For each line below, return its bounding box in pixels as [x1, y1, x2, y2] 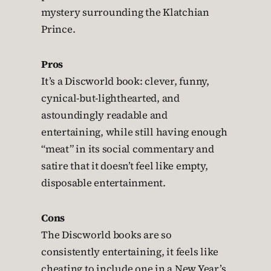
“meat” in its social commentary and [41, 142, 214, 156]
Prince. [41, 22, 76, 36]
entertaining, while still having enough [41, 125, 227, 139]
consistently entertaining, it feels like [41, 245, 218, 259]
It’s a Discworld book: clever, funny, [41, 74, 209, 88]
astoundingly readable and [41, 108, 168, 122]
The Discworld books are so [41, 228, 172, 242]
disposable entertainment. [41, 176, 166, 190]
